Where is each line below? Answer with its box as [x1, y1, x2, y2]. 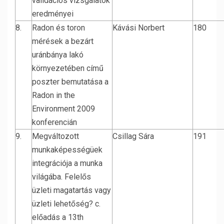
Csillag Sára [112, 131, 154, 141]
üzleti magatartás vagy [32, 185, 111, 195]
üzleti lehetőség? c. [32, 199, 100, 208]
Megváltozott [32, 131, 79, 141]
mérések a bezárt [32, 36, 93, 46]
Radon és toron [32, 23, 85, 32]
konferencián [32, 117, 77, 127]
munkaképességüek [32, 145, 102, 154]
